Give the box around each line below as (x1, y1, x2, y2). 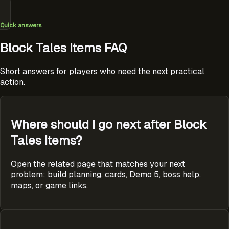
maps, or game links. (11, 179, 88, 191)
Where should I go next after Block (11, 117, 207, 133)
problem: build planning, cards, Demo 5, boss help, (11, 169, 201, 180)
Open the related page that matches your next (11, 158, 185, 169)
